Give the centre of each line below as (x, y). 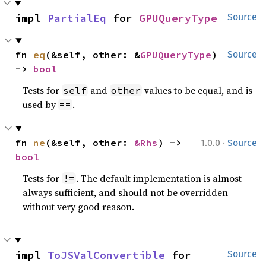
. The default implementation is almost (159, 178)
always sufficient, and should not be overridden (126, 192)
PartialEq (77, 18)
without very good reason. (79, 207)
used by (41, 104)
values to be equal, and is (197, 90)
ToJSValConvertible (106, 255)
